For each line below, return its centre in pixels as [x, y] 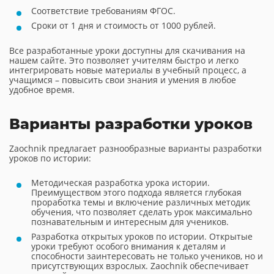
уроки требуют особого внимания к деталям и [128, 246]
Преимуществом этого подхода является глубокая [136, 192]
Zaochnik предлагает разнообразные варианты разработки [135, 148]
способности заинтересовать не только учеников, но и [147, 256]
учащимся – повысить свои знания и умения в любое [123, 80]
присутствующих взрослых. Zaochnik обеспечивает [140, 266]
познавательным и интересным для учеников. [130, 222]
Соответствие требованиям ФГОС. [103, 11]
